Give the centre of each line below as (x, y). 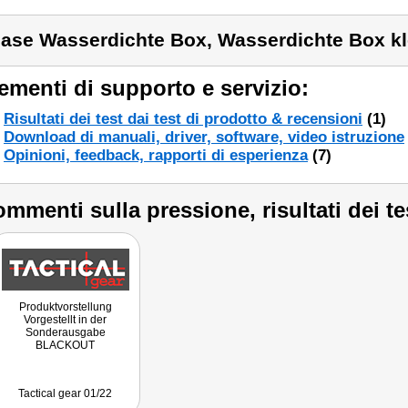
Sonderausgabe (65, 332)
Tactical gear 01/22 (65, 393)
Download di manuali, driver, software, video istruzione (204, 137)
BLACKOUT (65, 345)
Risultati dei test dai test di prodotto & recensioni (183, 119)
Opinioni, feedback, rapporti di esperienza (156, 155)
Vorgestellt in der (65, 320)
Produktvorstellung (65, 307)
